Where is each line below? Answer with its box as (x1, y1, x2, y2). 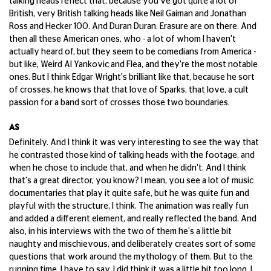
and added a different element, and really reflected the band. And (9, 215, 256, 223)
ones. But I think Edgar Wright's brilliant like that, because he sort (9, 73, 255, 82)
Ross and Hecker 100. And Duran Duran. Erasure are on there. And (9, 22, 256, 31)
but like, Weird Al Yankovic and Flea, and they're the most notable (9, 60, 258, 69)
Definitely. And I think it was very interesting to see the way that (9, 139, 259, 147)
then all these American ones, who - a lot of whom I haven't (9, 35, 236, 44)
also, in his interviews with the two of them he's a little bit (9, 227, 232, 236)
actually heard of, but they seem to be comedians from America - (9, 48, 256, 56)
